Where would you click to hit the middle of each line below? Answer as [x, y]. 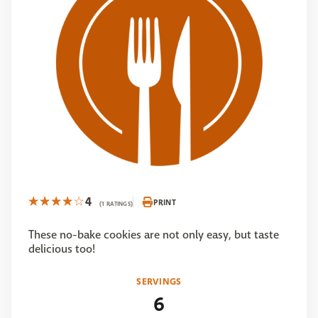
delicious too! [63, 249]
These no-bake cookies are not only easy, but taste [154, 235]
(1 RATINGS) [116, 204]
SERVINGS [159, 281]
